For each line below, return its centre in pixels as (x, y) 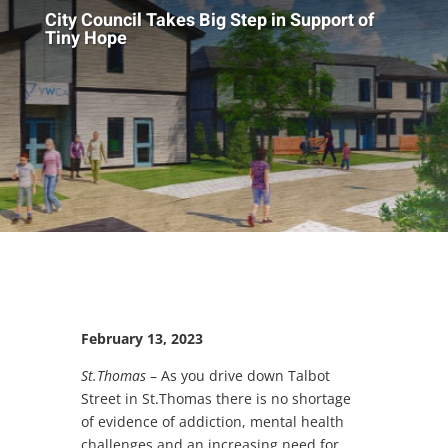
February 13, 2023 (141, 338)
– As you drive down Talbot (237, 375)
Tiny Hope (85, 38)
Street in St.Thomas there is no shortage (215, 398)
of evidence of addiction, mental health (212, 421)
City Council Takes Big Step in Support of (209, 20)
